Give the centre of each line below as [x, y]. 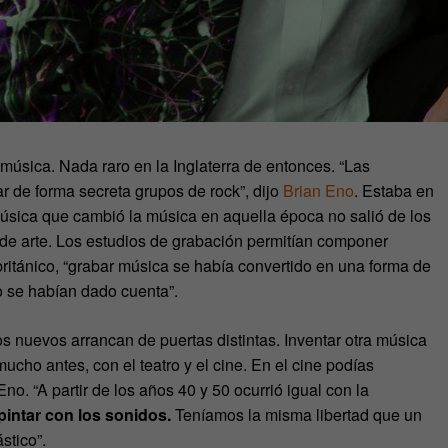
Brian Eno [318, 190]
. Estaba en [394, 190]
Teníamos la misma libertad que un [296, 414]
